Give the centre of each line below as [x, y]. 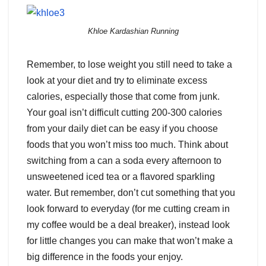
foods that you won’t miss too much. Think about [127, 144]
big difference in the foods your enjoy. [105, 256]
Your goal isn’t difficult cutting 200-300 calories [124, 112]
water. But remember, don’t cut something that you [131, 192]
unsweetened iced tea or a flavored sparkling [121, 176]
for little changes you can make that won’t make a [130, 240]
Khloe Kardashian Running [133, 31]
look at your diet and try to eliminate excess [117, 80]
